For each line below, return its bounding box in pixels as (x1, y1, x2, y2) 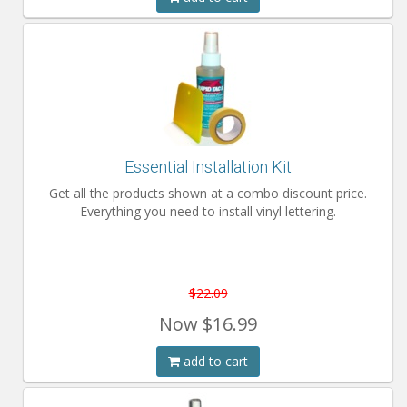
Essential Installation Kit (124, 157, 292, 176)
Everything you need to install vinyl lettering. (80, 203, 336, 220)
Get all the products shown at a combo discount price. (49, 184, 367, 202)
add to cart (180, 352, 248, 370)
